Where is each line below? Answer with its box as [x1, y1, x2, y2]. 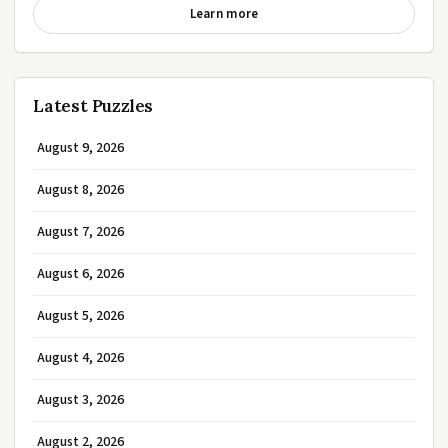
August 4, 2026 [37, 348, 124, 369]
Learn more [189, 5, 259, 24]
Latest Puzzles [33, 95, 154, 118]
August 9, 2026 [37, 138, 124, 159]
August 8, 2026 [37, 180, 124, 201]
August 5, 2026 [37, 306, 124, 327]
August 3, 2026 [37, 390, 124, 411]
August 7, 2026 [37, 222, 124, 243]
